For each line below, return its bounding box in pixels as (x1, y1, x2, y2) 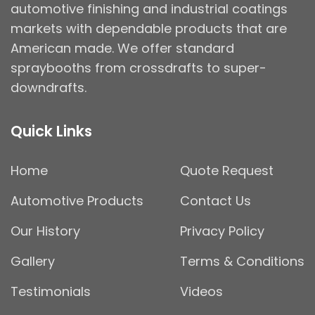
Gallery (11, 252, 55, 270)
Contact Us (180, 191, 251, 210)
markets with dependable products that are (11, 19, 287, 37)
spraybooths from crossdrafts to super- (11, 58, 266, 77)
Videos (180, 282, 223, 300)
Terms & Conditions (180, 252, 304, 270)
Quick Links (11, 120, 92, 141)
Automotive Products (11, 191, 143, 210)
